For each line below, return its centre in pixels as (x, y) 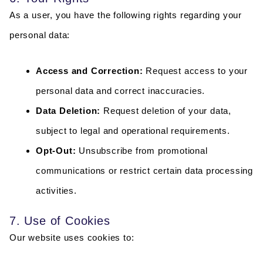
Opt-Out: (56, 150)
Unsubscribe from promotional (142, 150)
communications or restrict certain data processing (144, 170)
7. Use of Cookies (60, 221)
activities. (56, 190)
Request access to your (195, 70)
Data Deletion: (68, 110)
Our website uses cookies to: (72, 238)
